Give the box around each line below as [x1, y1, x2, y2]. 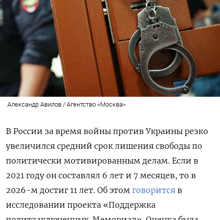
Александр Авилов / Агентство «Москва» [7, 101, 126, 109]
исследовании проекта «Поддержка [6, 200, 156, 210]
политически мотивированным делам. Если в [6, 156, 198, 166]
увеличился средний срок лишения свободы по [6, 141, 202, 151]
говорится [132, 185, 175, 195]
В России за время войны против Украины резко [6, 126, 208, 137]
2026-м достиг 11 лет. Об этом [6, 185, 132, 195]
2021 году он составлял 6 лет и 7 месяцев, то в [6, 170, 196, 181]
